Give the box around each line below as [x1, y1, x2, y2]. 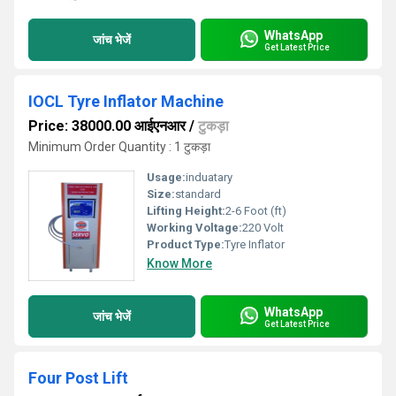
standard [175, 187, 221, 201]
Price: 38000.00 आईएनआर [28, 118, 186, 134]
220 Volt [242, 221, 284, 234]
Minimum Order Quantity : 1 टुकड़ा [28, 140, 210, 154]
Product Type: [147, 238, 225, 251]
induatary [186, 171, 232, 184]
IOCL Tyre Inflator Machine [28, 92, 224, 110]
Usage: [147, 171, 186, 184]
